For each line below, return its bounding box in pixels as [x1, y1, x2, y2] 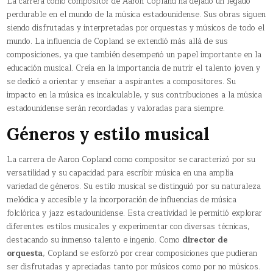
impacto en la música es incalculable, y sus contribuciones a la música [7, 88, 263, 102]
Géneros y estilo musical [7, 123, 210, 146]
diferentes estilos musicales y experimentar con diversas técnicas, [7, 219, 250, 233]
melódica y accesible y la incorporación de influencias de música [7, 193, 237, 207]
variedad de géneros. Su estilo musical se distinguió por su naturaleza [7, 179, 261, 193]
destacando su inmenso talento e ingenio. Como [7, 233, 183, 247]
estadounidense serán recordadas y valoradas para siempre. [7, 102, 225, 116]
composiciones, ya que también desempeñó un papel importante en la [7, 48, 262, 62]
